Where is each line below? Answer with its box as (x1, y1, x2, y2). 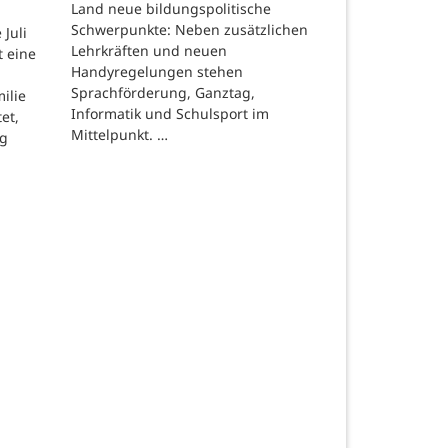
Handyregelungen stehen (71, 62, 243, 82)
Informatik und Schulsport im (71, 104, 269, 124)
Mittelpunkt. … (71, 125, 168, 145)
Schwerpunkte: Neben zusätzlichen (71, 20, 308, 40)
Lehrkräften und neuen (71, 41, 227, 61)
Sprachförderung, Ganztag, (71, 83, 255, 103)
